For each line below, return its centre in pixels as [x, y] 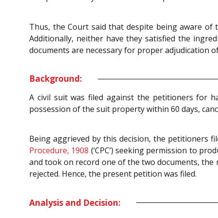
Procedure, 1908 [59, 151]
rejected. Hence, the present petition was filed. [113, 174]
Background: [56, 79]
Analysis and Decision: [75, 202]
